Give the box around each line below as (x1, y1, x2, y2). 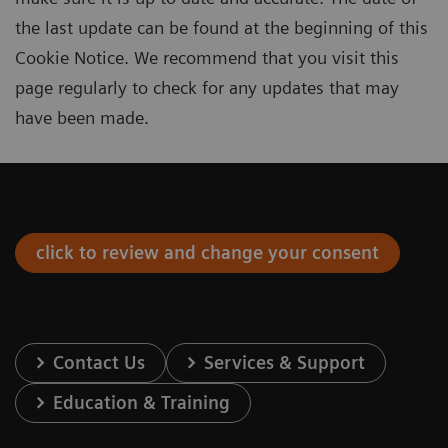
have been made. (15, 106, 149, 128)
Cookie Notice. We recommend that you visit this (15, 46, 399, 68)
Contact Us (53, 351, 146, 373)
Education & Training (53, 391, 231, 413)
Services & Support (204, 351, 366, 373)
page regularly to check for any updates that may (15, 76, 399, 98)
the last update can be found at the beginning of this (15, 16, 428, 38)
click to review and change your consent (36, 241, 379, 263)
